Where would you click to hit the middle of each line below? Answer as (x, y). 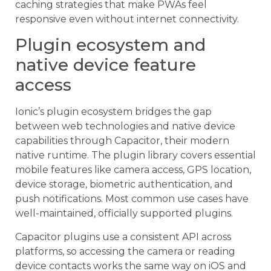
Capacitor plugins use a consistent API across (123, 237)
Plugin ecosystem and (110, 45)
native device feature (106, 65)
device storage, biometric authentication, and (124, 184)
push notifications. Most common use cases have (132, 199)
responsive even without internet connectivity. (127, 19)
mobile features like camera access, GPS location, (133, 170)
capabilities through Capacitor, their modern (122, 141)
